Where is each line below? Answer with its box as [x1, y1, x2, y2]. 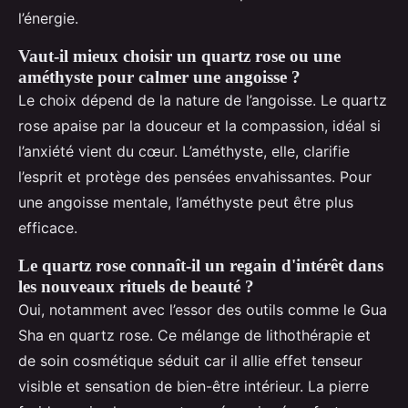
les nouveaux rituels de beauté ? [18, 277, 254, 297]
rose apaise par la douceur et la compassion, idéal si [18, 117, 381, 136]
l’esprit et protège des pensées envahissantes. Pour [18, 168, 372, 187]
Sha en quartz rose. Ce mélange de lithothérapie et [18, 326, 371, 345]
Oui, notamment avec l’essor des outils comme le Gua [18, 301, 387, 320]
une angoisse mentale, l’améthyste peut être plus [18, 193, 353, 212]
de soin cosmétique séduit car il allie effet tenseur [18, 352, 362, 371]
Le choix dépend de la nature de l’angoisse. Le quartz [18, 91, 387, 110]
